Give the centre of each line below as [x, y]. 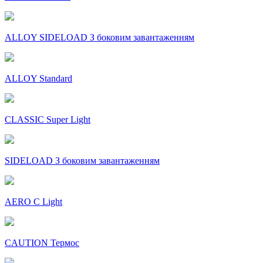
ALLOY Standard [38, 79]
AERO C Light [33, 202]
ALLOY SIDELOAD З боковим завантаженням [100, 38]
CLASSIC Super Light [48, 120]
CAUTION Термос [42, 243]
